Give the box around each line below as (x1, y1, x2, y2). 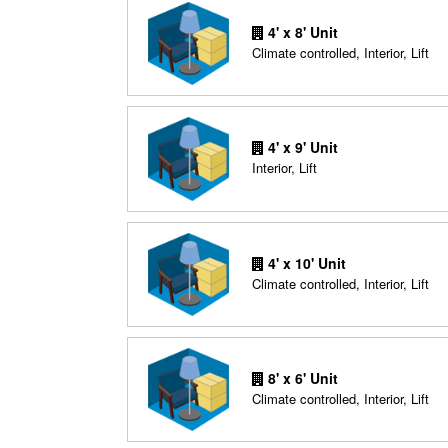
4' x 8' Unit (263, 22, 338, 43)
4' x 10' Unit (263, 252, 346, 273)
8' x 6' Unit (263, 368, 338, 389)
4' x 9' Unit (263, 137, 338, 158)
